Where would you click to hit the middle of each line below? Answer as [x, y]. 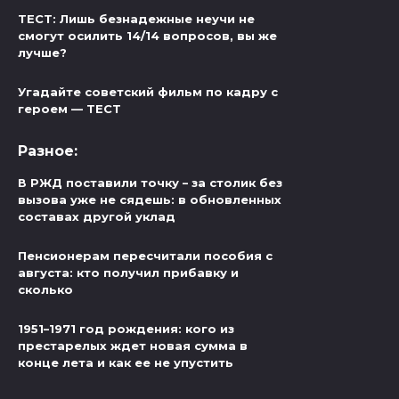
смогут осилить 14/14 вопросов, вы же [147, 36]
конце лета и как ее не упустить [126, 363]
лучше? [42, 53]
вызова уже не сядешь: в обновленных [150, 200]
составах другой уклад [97, 217]
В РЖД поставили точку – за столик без [150, 183]
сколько [45, 290]
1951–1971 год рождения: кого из [126, 329]
